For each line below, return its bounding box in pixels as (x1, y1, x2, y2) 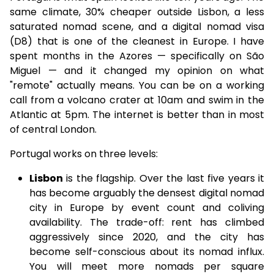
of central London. (10, 122, 97, 136)
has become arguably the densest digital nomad (29, 186, 264, 200)
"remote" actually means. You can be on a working (10, 78, 264, 92)
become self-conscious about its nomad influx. (29, 245, 264, 259)
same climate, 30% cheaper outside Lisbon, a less (10, 5, 264, 19)
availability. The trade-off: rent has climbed (29, 215, 264, 229)
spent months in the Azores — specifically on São (10, 49, 264, 63)
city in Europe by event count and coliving (29, 201, 264, 215)
